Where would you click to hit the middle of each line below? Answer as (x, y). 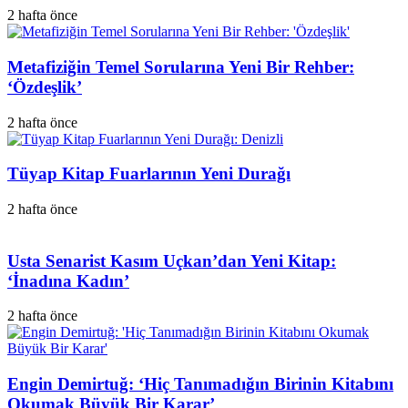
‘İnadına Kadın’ (68, 280)
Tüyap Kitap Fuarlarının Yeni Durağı (149, 174)
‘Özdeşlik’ (45, 87)
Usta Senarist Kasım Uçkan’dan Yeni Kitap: (172, 260)
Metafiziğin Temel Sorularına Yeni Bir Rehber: (181, 66)
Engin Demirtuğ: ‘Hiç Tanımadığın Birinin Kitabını (200, 384)
